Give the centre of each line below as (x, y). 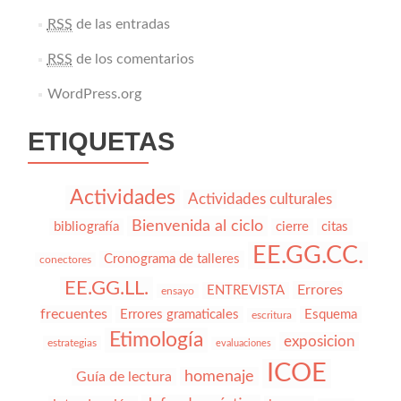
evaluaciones (243, 343)
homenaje (219, 376)
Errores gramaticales (179, 315)
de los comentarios (133, 59)
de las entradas (121, 24)
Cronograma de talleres (171, 259)
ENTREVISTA (245, 290)
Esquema (331, 315)
